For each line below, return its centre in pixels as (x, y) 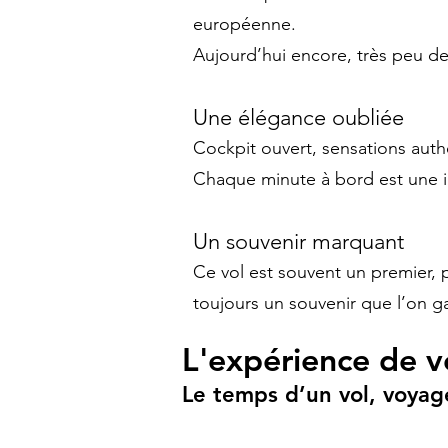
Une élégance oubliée (298, 117)
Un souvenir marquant (298, 241)
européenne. (244, 24)
